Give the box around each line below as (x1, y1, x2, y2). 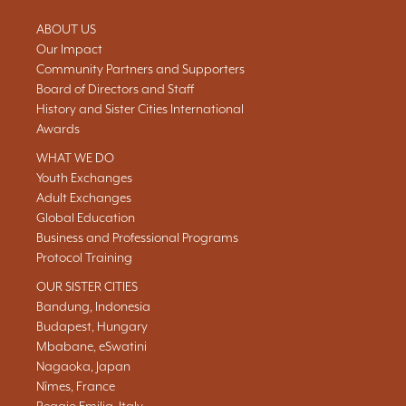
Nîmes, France (36, 379, 115, 393)
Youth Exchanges (36, 170, 132, 185)
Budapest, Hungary (36, 319, 148, 333)
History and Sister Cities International (36, 101, 244, 116)
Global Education (36, 210, 135, 225)
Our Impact (36, 42, 102, 56)
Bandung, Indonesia (36, 299, 150, 314)
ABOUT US (36, 22, 96, 36)
